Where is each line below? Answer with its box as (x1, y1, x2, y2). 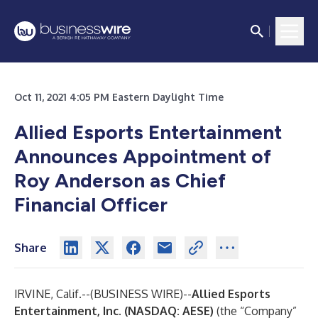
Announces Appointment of (14, 144, 271, 168)
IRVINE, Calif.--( (14, 287, 94, 301)
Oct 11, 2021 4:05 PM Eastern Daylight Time (14, 91, 224, 103)
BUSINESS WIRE (94, 287, 180, 301)
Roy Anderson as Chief (14, 168, 226, 192)
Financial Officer (14, 192, 168, 216)
